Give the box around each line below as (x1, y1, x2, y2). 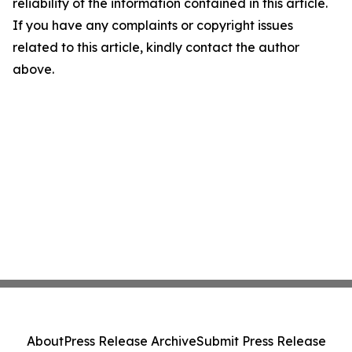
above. (13, 61, 54, 77)
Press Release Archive (63, 333, 196, 349)
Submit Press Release (196, 333, 326, 349)
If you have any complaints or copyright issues (13, 17, 293, 33)
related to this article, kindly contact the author (13, 39, 299, 55)
